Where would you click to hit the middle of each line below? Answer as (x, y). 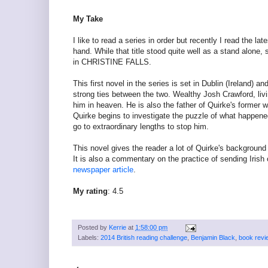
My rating (90, 191)
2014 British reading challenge (144, 238)
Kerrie (118, 228)
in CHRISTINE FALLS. (112, 62)
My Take (88, 19)
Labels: (89, 238)
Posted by (93, 228)
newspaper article (103, 170)
